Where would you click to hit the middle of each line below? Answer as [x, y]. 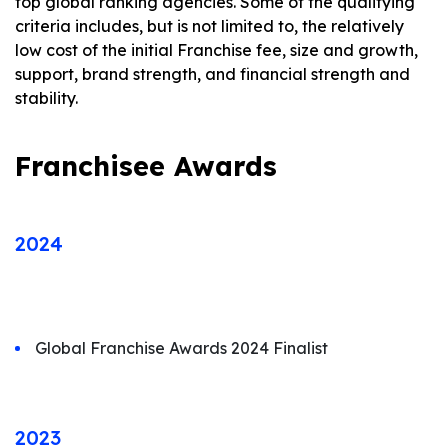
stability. [46, 98]
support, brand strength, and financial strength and [212, 74]
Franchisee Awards [146, 166]
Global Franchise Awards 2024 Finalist [181, 348]
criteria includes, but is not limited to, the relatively [209, 26]
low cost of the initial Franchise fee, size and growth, [216, 50]
